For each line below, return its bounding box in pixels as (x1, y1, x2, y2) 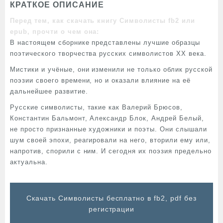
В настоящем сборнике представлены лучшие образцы (10, 39, 200, 46)
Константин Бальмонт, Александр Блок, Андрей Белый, (10, 114, 204, 122)
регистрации (88, 205, 135, 213)
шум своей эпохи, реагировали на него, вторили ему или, (10, 136, 211, 144)
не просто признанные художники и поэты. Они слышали (10, 125, 207, 133)
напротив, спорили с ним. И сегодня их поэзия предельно (10, 147, 212, 155)
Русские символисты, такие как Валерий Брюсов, (10, 104, 183, 111)
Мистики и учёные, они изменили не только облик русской (10, 66, 213, 73)
